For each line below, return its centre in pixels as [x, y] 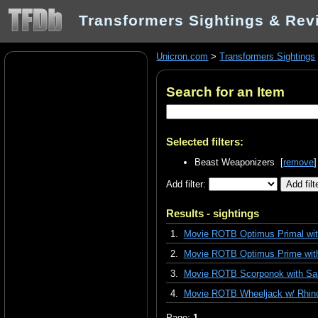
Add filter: [188, 184]
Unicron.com [182, 57]
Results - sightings [213, 214]
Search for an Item [226, 92]
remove [299, 162]
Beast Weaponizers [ [239, 162]
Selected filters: [205, 141]
